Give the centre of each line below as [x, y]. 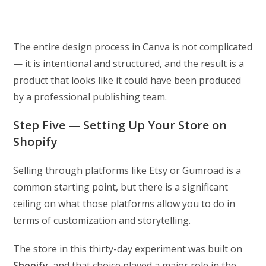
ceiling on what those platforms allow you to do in [124, 204]
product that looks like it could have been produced [127, 80]
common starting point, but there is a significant [121, 187]
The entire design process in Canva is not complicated [133, 47]
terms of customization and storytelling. [102, 221]
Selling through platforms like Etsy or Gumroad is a [127, 171]
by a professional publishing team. [90, 97]
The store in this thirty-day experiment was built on [128, 249]
